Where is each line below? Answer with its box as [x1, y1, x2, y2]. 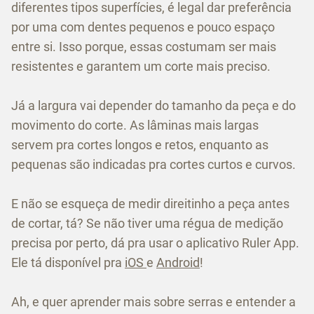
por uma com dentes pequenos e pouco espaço [11, 19, 275, 34]
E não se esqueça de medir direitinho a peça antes [11, 196, 289, 211]
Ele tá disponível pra [11, 254, 125, 270]
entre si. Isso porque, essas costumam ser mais [11, 39, 276, 54]
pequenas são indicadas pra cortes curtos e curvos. [11, 156, 296, 172]
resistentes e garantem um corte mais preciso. [11, 58, 271, 74]
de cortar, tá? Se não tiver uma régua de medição [11, 215, 283, 231]
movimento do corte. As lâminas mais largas [11, 117, 259, 132]
